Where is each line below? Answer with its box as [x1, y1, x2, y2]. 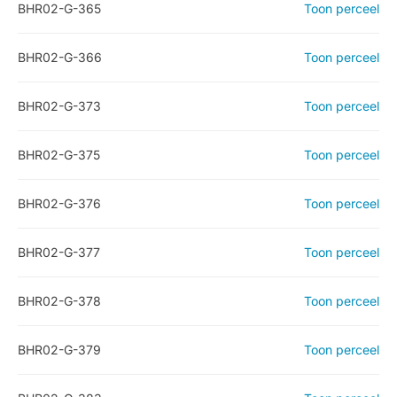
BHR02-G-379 [18, 342, 101, 357]
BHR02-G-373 [18, 98, 101, 113]
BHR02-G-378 [18, 293, 101, 308]
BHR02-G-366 [18, 50, 102, 65]
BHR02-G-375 [18, 147, 100, 162]
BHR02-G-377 [18, 245, 100, 260]
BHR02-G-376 [18, 196, 101, 211]
